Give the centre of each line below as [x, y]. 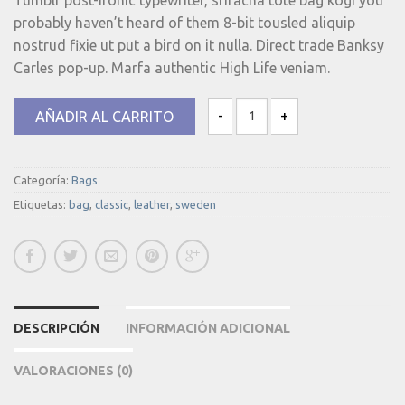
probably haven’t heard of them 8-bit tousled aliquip [184, 22]
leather [152, 204]
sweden [196, 204]
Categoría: [42, 179]
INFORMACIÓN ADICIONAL [208, 328]
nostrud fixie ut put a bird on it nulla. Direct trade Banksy [199, 45]
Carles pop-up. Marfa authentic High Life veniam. [172, 67]
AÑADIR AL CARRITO [104, 116]
